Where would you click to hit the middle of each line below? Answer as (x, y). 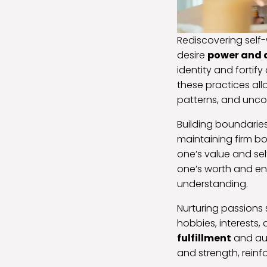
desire (192, 55)
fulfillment (204, 238)
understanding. (212, 184)
